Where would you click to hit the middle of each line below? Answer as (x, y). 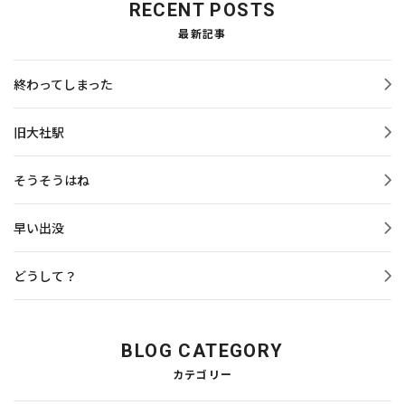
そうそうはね (52, 180)
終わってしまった (63, 85)
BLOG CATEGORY (202, 351)
